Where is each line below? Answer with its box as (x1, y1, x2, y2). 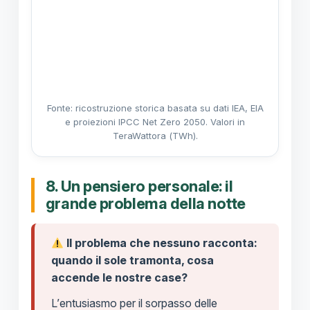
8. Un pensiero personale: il (45, 177, 233, 196)
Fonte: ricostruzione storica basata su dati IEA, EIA (46, 102, 264, 114)
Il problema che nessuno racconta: (64, 236, 258, 250)
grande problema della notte (45, 194, 246, 213)
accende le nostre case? (51, 271, 188, 285)
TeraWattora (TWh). (112, 130, 198, 142)
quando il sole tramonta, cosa (51, 253, 214, 268)
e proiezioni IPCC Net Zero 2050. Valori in (65, 116, 245, 128)
